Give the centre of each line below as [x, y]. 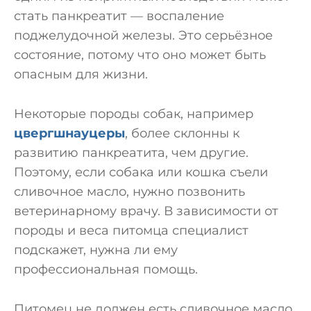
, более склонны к [182, 134]
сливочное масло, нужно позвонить [129, 192]
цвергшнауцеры [69, 134]
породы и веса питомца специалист [131, 231]
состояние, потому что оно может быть [140, 55]
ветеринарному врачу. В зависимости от [146, 211]
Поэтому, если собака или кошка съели [141, 173]
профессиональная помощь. [106, 270]
